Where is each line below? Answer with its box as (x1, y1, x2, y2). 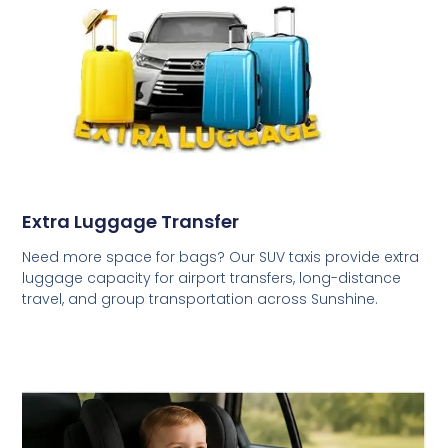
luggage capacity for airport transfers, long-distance (22, 268, 402, 289)
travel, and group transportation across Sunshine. (22, 289, 379, 310)
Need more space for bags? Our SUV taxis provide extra (22, 247, 420, 268)
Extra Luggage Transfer (22, 209, 240, 235)
